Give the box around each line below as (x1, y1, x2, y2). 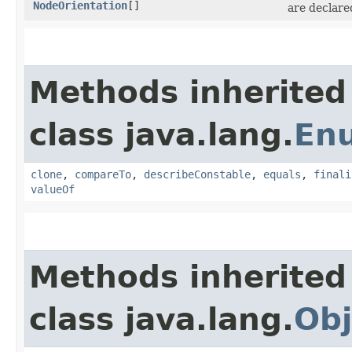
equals (263, 168, 301, 181)
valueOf (31, 183, 75, 196)
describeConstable (144, 168, 251, 181)
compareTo (75, 168, 131, 181)
